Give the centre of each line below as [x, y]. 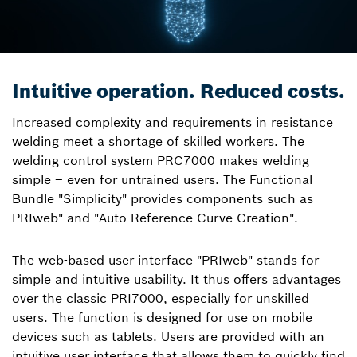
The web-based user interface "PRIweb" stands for [165, 260]
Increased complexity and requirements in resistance [173, 122]
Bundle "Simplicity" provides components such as [163, 198]
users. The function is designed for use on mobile [162, 317]
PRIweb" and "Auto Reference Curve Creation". [155, 218]
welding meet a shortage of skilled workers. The [158, 141]
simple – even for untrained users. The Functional [162, 179]
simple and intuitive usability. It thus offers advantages [177, 279]
